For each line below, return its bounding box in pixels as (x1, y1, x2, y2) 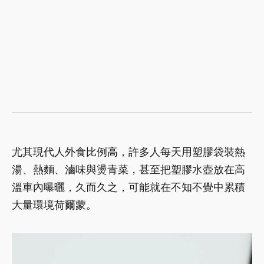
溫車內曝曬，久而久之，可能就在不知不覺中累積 (12, 181, 245, 194)
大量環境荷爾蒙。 (12, 199, 97, 212)
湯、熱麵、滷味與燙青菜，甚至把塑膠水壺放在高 (12, 163, 245, 176)
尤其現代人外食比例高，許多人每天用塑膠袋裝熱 (12, 146, 245, 159)
